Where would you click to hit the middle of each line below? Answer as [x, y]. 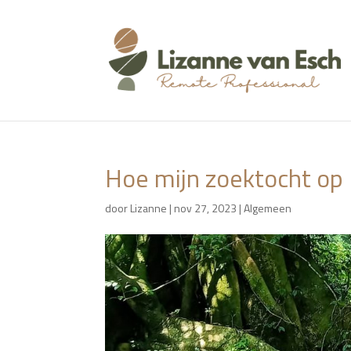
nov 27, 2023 [206, 208]
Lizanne [149, 208]
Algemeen [268, 208]
